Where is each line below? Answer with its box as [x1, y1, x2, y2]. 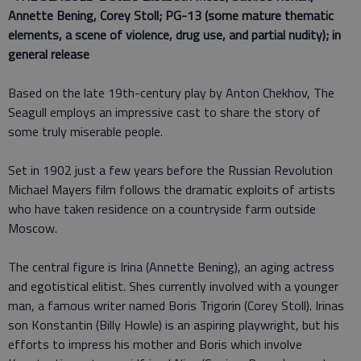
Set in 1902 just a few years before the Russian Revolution [8, 160, 333, 180]
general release [8, 44, 89, 64]
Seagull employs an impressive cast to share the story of [8, 102, 321, 122]
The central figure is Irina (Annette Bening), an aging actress [8, 256, 334, 276]
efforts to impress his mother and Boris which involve [8, 334, 302, 354]
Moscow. [8, 218, 57, 238]
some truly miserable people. [8, 121, 163, 141]
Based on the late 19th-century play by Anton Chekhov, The [8, 82, 334, 102]
